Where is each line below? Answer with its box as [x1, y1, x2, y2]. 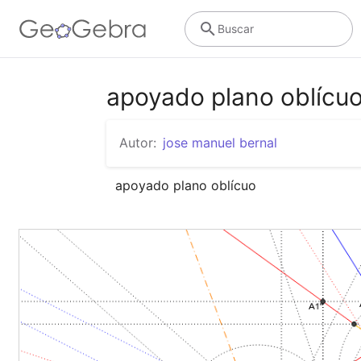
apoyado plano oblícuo [115, 176, 257, 193]
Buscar [217, 21, 254, 35]
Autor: [119, 135, 156, 151]
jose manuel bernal [163, 135, 277, 151]
